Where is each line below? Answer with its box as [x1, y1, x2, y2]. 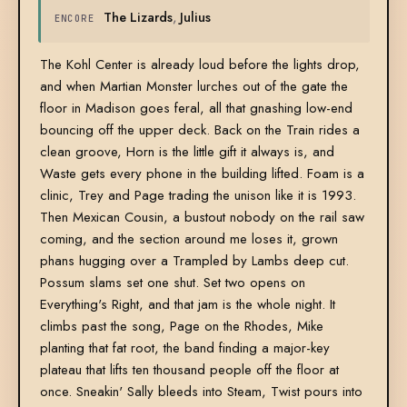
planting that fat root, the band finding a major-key [39, 338, 330, 359]
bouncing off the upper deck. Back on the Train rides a [39, 120, 360, 141]
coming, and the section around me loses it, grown [39, 229, 338, 250]
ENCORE [54, 12, 95, 25]
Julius [180, 7, 212, 27]
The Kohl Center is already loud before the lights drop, [39, 55, 360, 75]
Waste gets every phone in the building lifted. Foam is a [39, 164, 364, 184]
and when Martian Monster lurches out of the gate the [39, 76, 348, 97]
